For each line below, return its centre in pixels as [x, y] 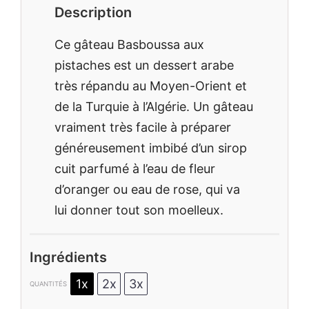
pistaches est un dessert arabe [144, 66]
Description [93, 13]
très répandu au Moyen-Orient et [151, 86]
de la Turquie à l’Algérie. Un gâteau [154, 107]
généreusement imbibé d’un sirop [151, 148]
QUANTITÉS [48, 283]
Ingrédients [68, 258]
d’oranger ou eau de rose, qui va [147, 190]
